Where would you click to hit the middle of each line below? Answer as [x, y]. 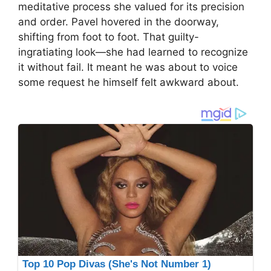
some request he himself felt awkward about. [129, 83]
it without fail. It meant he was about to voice [128, 67]
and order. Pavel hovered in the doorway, [119, 22]
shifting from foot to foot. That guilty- [109, 37]
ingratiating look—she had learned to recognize [133, 52]
